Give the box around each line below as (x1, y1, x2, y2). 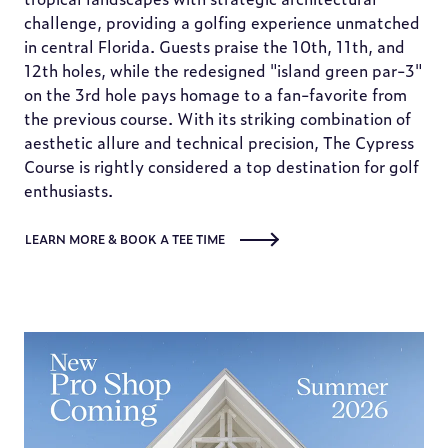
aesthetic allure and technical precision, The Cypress (24, 130, 414, 154)
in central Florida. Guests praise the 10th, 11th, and (24, 34, 405, 58)
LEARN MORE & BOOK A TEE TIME (25, 230, 225, 248)
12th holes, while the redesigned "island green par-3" (24, 58, 422, 82)
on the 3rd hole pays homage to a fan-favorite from (24, 82, 407, 106)
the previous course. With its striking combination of (24, 106, 411, 130)
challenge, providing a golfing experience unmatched (24, 10, 420, 34)
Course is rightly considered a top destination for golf (24, 154, 419, 178)
